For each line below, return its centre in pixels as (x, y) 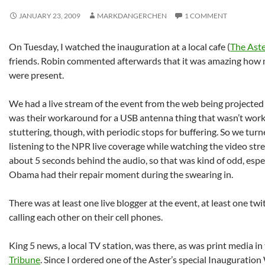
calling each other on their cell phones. (86, 217)
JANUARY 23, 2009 (50, 16)
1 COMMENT (206, 16)
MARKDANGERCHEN (132, 16)
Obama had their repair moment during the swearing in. (121, 174)
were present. (36, 75)
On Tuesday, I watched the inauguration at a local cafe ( (119, 46)
